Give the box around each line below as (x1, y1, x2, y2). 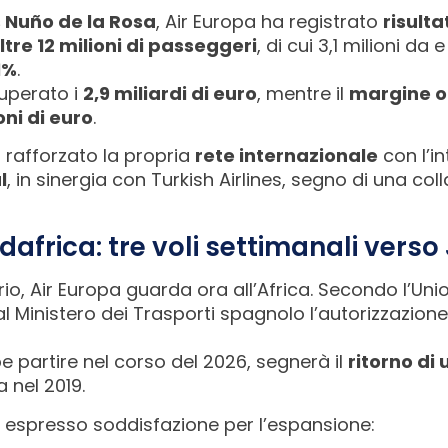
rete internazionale (195, 143, 378, 169)
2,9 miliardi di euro (83, 80, 257, 106)
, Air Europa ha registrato (156, 8, 383, 34)
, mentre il (257, 80, 349, 106)
